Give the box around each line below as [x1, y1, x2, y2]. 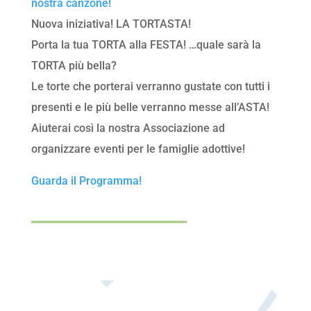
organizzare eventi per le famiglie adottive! [31, 142, 245, 156]
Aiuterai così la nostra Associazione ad [31, 121, 225, 135]
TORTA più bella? [31, 59, 117, 73]
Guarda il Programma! [31, 174, 142, 188]
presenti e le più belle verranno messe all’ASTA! [31, 101, 269, 115]
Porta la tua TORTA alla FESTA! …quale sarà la [31, 38, 261, 52]
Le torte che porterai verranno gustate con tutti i [31, 80, 270, 94]
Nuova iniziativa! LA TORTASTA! [31, 17, 191, 31]
